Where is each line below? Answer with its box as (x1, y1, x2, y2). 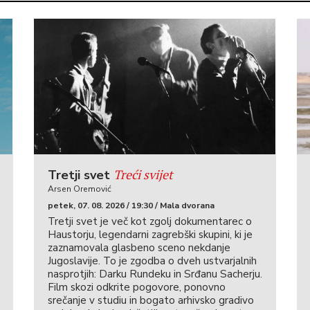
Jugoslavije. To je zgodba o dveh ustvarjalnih (47, 254, 257, 268)
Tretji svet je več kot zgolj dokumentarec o (47, 215, 252, 229)
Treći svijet (113, 166, 173, 183)
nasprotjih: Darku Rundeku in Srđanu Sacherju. (47, 267, 262, 282)
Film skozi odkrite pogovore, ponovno (47, 280, 226, 295)
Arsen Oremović (47, 183, 111, 195)
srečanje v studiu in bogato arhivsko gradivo (47, 293, 254, 308)
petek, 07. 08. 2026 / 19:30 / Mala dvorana (47, 200, 215, 212)
